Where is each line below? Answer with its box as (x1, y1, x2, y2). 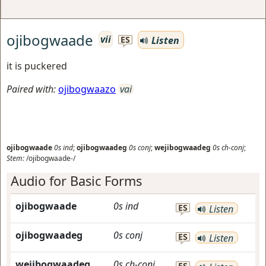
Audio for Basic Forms (11, 172, 142, 189)
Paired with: (7, 83, 56, 96)
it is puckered (7, 59, 67, 72)
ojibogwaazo (58, 83, 116, 96)
